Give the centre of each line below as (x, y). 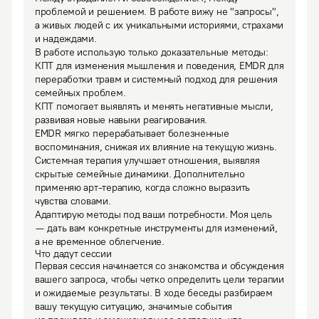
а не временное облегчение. (100, 242)
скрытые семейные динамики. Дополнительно (140, 174)
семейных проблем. (80, 93)
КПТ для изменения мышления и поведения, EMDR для (159, 66)
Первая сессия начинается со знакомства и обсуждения (159, 266)
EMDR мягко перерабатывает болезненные (132, 134)
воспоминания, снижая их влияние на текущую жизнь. (156, 147)
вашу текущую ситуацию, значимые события (134, 307)
